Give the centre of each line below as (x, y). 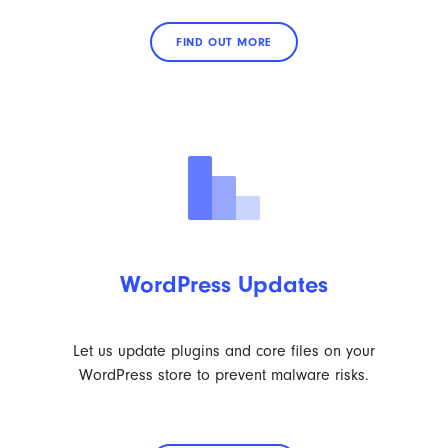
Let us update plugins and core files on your (224, 351)
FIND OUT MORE (224, 42)
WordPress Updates (224, 284)
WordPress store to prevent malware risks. (224, 375)
